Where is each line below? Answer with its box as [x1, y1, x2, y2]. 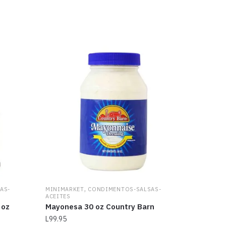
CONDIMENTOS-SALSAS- [88, 185, 161, 193]
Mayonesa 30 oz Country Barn [45, 201, 154, 211]
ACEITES [45, 192, 71, 200]
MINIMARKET [45, 185, 84, 193]
